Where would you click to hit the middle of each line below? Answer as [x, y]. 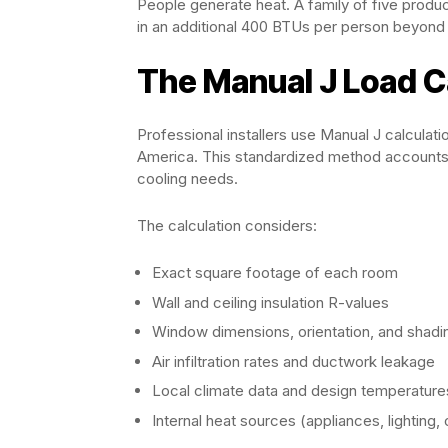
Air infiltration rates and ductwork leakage [293, 361]
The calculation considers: [227, 225]
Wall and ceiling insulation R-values [270, 302]
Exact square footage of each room [275, 272]
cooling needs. [187, 178]
